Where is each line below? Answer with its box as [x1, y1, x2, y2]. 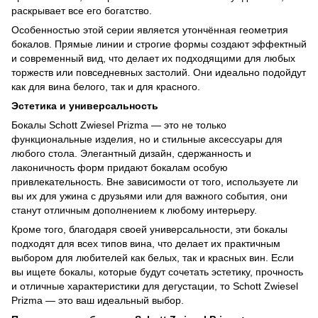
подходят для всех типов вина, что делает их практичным [11, 238, 280, 250]
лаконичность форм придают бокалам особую [11, 162, 228, 174]
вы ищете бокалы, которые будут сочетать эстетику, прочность [11, 266, 303, 278]
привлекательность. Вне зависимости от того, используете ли [11, 176, 298, 188]
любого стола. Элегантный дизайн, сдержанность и [11, 148, 251, 160]
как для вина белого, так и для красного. [11, 81, 200, 93]
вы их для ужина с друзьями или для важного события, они [11, 190, 287, 202]
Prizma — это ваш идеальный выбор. [11, 295, 184, 307]
